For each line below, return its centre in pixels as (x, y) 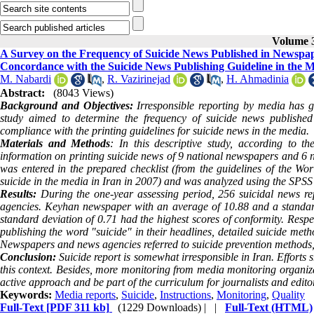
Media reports (85, 295)
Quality (288, 295)
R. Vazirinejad (139, 79)
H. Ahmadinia (258, 79)
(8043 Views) (83, 93)
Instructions (185, 295)
